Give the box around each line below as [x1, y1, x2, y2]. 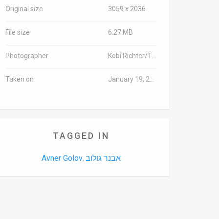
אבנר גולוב [86, 153, 121, 163]
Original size [5, 5, 43, 13]
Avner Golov [42, 153, 83, 163]
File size [5, 28, 30, 36]
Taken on [5, 75, 34, 83]
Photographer [5, 52, 48, 60]
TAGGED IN [53, 131, 109, 141]
